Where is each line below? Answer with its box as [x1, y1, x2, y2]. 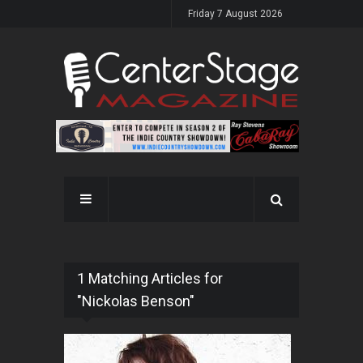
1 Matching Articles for [77, 270, 223, 288]
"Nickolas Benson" [77, 293, 194, 310]
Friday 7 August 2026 [188, 8, 283, 19]
